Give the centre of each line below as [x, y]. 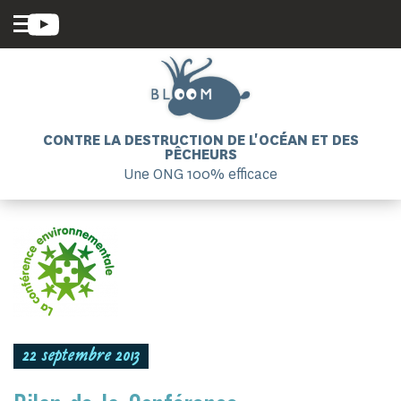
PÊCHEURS [200, 154]
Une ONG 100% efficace [200, 174]
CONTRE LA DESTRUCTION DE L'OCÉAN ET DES [200, 140]
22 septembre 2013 [81, 357]
